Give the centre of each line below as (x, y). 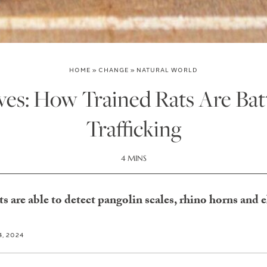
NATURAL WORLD (167, 69)
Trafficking (133, 128)
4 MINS (133, 158)
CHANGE (114, 69)
